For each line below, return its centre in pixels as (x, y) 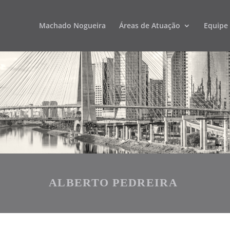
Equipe (216, 25)
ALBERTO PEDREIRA (113, 182)
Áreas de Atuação (149, 25)
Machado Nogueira (72, 25)
